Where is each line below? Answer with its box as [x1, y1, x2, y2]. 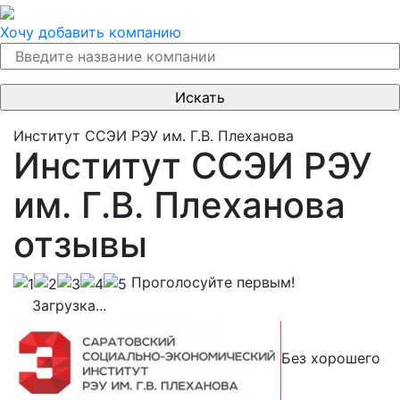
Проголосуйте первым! [127, 273, 295, 291]
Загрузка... [28, 296, 106, 314]
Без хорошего [281, 349, 380, 367]
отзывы [13, 222, 147, 266]
